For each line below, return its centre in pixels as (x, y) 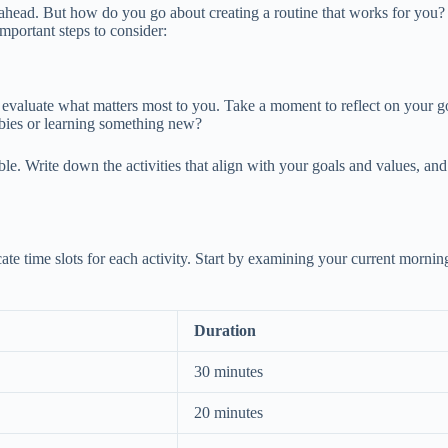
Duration (225, 330)
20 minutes (228, 412)
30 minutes (228, 371)
